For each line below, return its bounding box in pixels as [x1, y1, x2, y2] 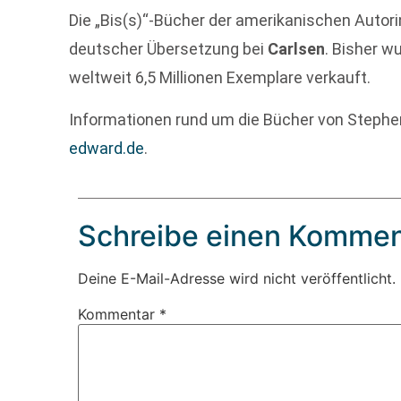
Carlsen [268, 39, 326, 59]
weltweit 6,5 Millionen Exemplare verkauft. [69, 68, 371, 88]
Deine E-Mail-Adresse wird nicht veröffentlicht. [78, 269, 397, 288]
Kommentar [78, 305, 160, 324]
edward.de [69, 138, 145, 158]
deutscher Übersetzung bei [69, 39, 269, 59]
